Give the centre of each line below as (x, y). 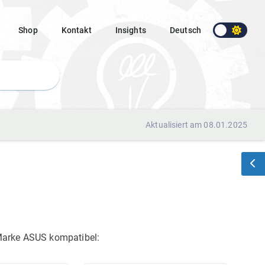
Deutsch (185, 30)
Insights (130, 30)
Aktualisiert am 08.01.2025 (196, 125)
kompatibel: (75, 237)
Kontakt (76, 30)
